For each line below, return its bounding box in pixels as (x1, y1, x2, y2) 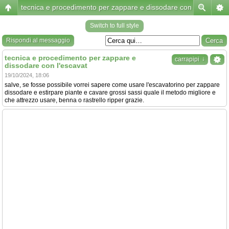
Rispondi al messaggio (6, 37, 70, 44)
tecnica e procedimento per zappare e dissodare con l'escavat (21, 3, 222, 11)
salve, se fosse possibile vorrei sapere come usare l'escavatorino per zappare (5, 81, 220, 88)
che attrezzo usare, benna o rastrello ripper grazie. (5, 97, 144, 104)
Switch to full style (90, 22, 139, 29)
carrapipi (175, 56, 199, 63)
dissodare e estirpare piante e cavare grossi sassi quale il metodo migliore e (5, 89, 216, 96)
